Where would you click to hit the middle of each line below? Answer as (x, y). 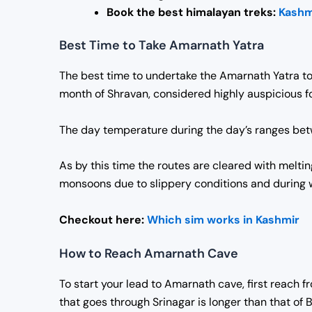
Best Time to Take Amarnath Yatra (162, 45)
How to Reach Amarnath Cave (149, 254)
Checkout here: (103, 219)
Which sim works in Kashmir (223, 219)
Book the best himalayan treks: (193, 12)
